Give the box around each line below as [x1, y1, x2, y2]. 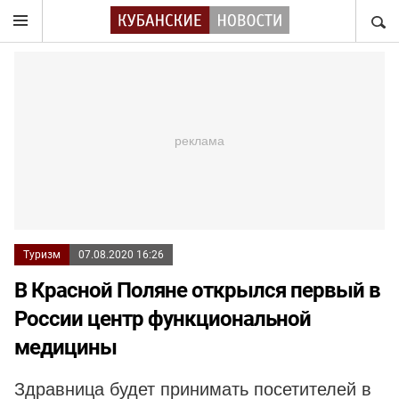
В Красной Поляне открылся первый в [14, 278, 380, 303]
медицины [14, 335, 117, 360]
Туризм [23, 248, 61, 261]
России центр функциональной [14, 306, 311, 331]
